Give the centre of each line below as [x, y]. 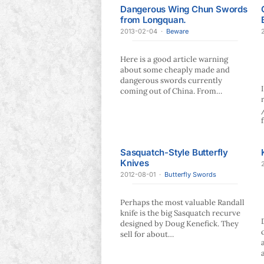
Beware [177, 31]
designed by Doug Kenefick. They [179, 223]
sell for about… [147, 234]
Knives [135, 163]
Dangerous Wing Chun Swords [184, 9]
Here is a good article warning [174, 59]
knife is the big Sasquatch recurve [180, 213]
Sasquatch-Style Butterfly [174, 152]
